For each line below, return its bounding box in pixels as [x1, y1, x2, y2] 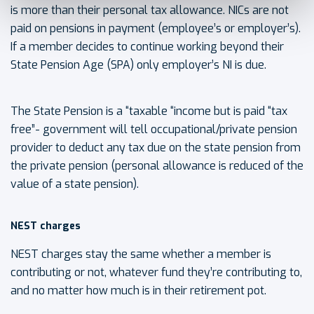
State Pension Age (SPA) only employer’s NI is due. [11, 57, 266, 72]
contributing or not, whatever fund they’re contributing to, [11, 264, 302, 280]
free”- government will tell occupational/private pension [11, 121, 297, 137]
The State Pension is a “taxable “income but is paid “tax [11, 103, 287, 118]
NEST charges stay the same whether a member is [11, 246, 271, 261]
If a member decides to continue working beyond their [11, 39, 284, 54]
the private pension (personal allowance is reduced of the [11, 158, 303, 173]
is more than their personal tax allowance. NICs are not [11, 2, 289, 18]
